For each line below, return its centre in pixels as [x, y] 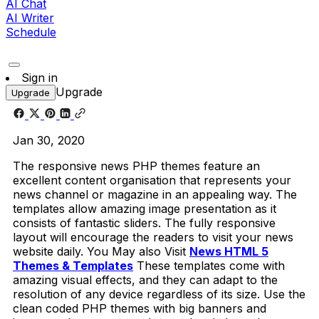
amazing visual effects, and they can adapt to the [145, 279]
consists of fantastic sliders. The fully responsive [144, 223]
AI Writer [30, 17]
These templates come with [209, 265]
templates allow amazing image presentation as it [145, 208]
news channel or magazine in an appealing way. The [155, 194]
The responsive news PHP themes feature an [136, 166]
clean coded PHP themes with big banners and [140, 308]
